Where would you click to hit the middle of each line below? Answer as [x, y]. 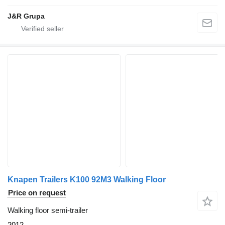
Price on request [37, 192]
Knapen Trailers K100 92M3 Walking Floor [87, 179]
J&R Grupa [26, 16]
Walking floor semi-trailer [48, 210]
